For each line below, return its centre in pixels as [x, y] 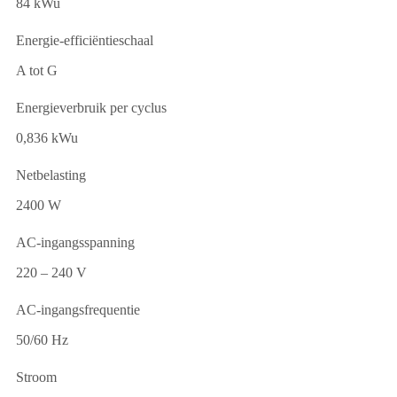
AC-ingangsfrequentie [78, 309]
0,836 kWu [47, 137]
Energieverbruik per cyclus [91, 107]
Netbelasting [51, 175]
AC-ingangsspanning [75, 242]
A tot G [37, 70]
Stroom [36, 377]
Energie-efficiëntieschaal [85, 40]
